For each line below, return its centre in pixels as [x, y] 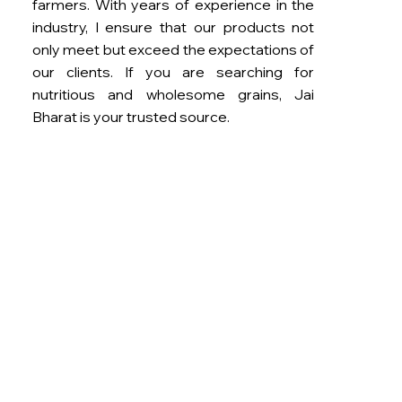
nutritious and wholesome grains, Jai [173, 94]
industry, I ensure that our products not [173, 26]
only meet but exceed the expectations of [173, 49]
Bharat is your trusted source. [131, 116]
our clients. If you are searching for [173, 71]
